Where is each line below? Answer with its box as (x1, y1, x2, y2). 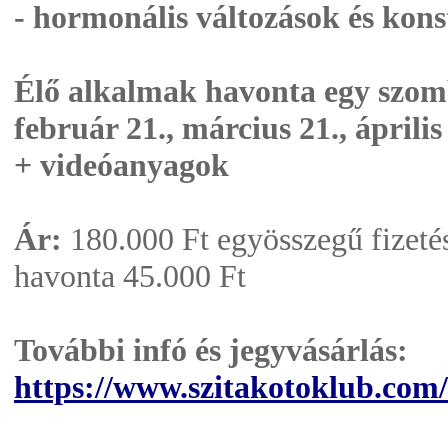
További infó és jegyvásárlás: (14, 332, 408, 368)
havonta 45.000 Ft (14, 258, 246, 294)
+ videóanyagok (14, 147, 229, 183)
